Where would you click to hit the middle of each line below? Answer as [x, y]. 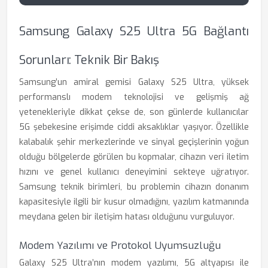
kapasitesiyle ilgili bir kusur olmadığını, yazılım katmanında [134, 202]
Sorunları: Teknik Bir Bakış [89, 60]
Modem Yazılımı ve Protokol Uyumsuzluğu [120, 246]
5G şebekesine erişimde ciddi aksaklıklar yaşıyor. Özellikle [134, 127]
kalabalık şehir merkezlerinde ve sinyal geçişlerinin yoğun [134, 142]
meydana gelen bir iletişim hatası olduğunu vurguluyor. [127, 217]
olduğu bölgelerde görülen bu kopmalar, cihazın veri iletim [134, 157]
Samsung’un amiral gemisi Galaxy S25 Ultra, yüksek [134, 82]
